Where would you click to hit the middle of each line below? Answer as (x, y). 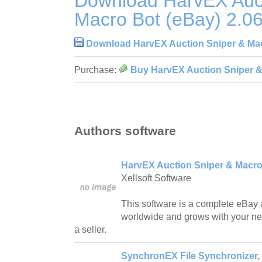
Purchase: (96, 70)
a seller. (90, 230)
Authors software (125, 131)
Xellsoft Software (156, 178)
